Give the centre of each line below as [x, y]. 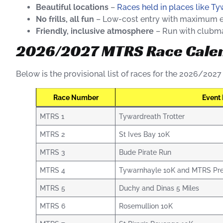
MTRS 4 [53, 170]
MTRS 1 [52, 116]
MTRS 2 [53, 134]
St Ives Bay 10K [145, 134]
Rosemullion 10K [146, 206]
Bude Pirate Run [145, 152]
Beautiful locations [72, 7]
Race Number [76, 98]
